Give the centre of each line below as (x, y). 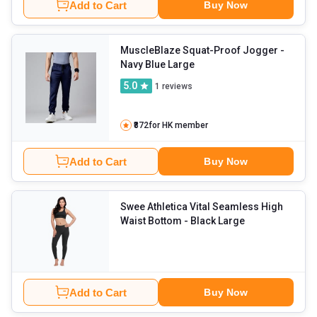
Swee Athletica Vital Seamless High (202, 207)
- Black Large (232, 221)
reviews (177, 86)
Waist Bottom (151, 221)
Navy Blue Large (181, 65)
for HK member (178, 126)
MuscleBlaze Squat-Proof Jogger (200, 51)
